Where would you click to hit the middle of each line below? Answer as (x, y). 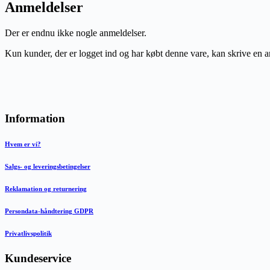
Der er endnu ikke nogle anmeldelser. (76, 33)
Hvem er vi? (23, 144)
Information (35, 119)
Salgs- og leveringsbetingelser (48, 167)
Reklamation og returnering (46, 189)
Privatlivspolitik (28, 234)
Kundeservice (38, 259)
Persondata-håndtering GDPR (49, 211)
